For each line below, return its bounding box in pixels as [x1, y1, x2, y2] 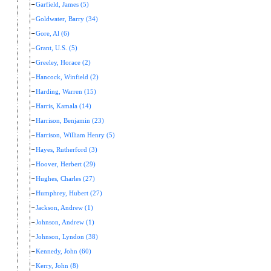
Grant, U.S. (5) [36, 45, 77, 52]
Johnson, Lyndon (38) [36, 233, 98, 241]
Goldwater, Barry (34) [36, 16, 98, 23]
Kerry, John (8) [36, 263, 79, 270]
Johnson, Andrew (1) [36, 219, 94, 226]
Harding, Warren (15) [36, 88, 96, 96]
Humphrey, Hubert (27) [36, 190, 102, 197]
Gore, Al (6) [36, 30, 70, 38]
